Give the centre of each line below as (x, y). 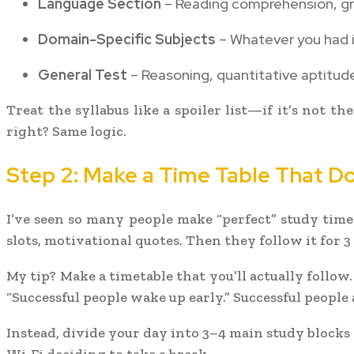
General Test (83, 74)
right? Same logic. (66, 131)
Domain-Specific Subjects (127, 39)
